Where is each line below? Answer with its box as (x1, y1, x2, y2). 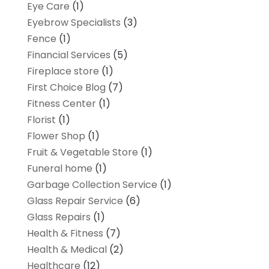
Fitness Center (26, 96, 96, 110)
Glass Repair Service (26, 193, 123, 208)
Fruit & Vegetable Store (26, 145, 138, 159)
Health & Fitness (26, 226, 103, 240)
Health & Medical (26, 242, 107, 256)
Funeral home (26, 161, 92, 175)
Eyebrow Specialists (26, 15, 121, 29)
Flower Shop (26, 128, 85, 143)
